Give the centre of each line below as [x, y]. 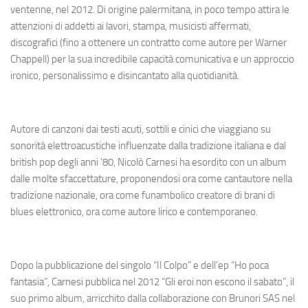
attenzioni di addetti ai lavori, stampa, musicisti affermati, [131, 26]
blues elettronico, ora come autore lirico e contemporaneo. [134, 211]
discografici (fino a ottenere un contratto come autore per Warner [148, 42]
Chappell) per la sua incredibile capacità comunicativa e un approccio [152, 59]
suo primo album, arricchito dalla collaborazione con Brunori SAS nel [153, 298]
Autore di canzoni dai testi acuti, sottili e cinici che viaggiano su [141, 129]
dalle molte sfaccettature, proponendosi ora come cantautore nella [151, 178]
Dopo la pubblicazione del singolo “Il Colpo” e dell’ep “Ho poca [140, 265]
